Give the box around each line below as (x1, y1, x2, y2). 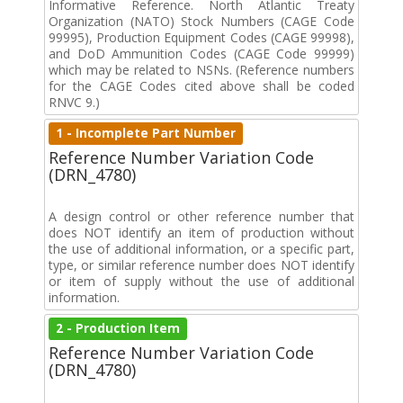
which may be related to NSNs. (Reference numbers (49, 61, 354, 78)
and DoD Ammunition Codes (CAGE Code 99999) (49, 45, 354, 62)
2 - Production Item (56, 320, 181, 336)
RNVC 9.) (49, 94, 100, 111)
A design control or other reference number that (49, 208, 354, 225)
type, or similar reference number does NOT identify (49, 256, 354, 273)
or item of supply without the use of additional (49, 273, 354, 290)
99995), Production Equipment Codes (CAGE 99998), (49, 29, 354, 46)
